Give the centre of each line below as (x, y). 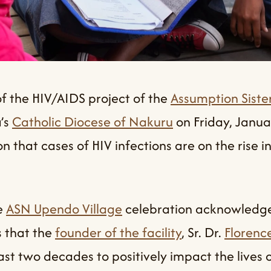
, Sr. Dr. (203, 233)
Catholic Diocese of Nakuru (93, 121)
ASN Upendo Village (64, 209)
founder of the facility (118, 233)
